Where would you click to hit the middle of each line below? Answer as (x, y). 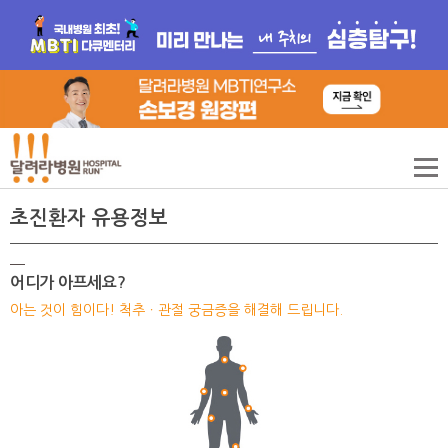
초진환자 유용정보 (89, 218)
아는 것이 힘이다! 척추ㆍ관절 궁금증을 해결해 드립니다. (176, 310)
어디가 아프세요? (68, 283)
